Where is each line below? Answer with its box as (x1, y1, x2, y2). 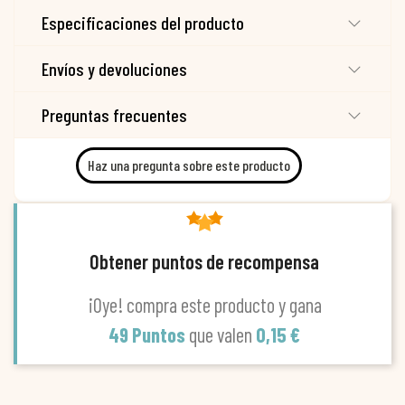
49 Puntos (108, 322, 189, 346)
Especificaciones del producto (42, 11, 244, 33)
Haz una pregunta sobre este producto (88, 156, 290, 174)
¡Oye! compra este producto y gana (87, 292, 322, 316)
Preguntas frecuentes (42, 103, 187, 126)
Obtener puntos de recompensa (89, 249, 319, 273)
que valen (189, 322, 256, 346)
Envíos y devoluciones (42, 57, 187, 80)
